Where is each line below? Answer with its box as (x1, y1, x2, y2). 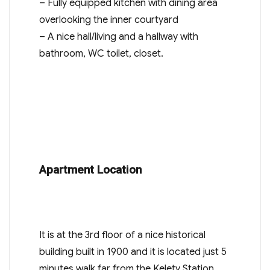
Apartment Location (39, 162, 142, 177)
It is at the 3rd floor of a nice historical (39, 228, 206, 241)
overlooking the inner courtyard (39, 13, 178, 26)
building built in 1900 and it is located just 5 (39, 245, 227, 258)
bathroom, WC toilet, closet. (39, 47, 163, 60)
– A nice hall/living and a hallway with (39, 30, 198, 43)
